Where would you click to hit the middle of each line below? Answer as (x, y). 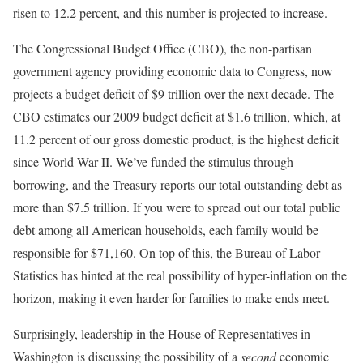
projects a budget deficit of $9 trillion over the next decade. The (173, 94)
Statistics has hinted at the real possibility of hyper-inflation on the (180, 275)
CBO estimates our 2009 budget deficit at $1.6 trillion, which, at (177, 116)
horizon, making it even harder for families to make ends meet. (171, 298)
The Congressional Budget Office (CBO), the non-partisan (162, 48)
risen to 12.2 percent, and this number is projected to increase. (170, 13)
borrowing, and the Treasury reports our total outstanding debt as (177, 184)
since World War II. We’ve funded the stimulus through (153, 162)
